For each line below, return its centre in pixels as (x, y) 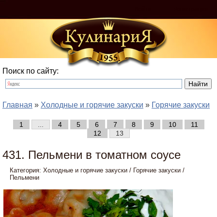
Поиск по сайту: (31, 71)
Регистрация (191, 9)
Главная (17, 105)
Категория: (26, 170)
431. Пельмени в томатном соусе (92, 155)
